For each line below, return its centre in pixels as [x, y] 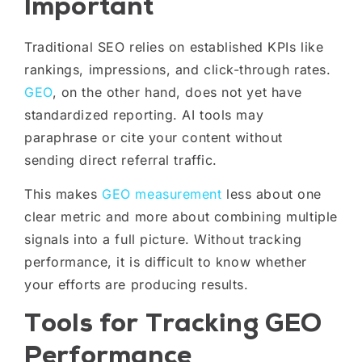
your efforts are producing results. [137, 284]
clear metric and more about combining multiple [181, 216]
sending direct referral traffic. [121, 160]
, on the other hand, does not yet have [177, 92]
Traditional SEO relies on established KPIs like [174, 46]
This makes [63, 194]
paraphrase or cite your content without [154, 137]
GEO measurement [162, 194]
